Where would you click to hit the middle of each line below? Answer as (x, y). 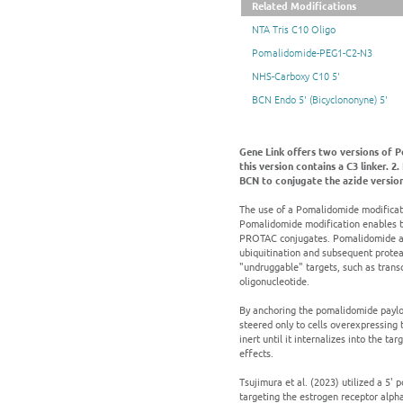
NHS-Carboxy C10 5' (296, 76)
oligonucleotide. (274, 281)
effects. (256, 353)
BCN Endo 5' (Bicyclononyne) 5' (320, 99)
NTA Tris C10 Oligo (294, 29)
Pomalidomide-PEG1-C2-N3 (312, 53)
